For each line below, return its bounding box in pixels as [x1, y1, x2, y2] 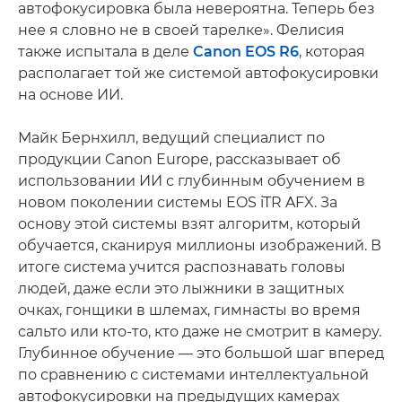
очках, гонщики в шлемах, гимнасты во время [18, 301, 361, 319]
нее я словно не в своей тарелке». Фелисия [18, 21, 345, 39]
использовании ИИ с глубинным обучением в [18, 171, 365, 189]
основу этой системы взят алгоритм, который [18, 214, 361, 232]
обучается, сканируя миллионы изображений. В [18, 236, 381, 254]
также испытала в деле [18, 42, 193, 60]
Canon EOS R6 [193, 42, 299, 60]
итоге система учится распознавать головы [18, 258, 345, 275]
